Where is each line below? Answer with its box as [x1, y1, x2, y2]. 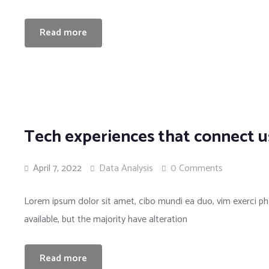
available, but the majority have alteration [24, 211, 187, 228]
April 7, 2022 [31, 160, 82, 177]
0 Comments [171, 160, 223, 177]
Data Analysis [99, 160, 153, 177]
